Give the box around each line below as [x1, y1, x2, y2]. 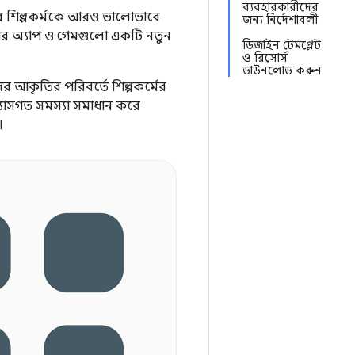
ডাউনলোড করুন [242, 63, 322, 78]
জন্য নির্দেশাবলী [242, 13, 319, 27]
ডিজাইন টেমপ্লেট [242, 38, 321, 52]
